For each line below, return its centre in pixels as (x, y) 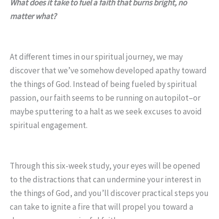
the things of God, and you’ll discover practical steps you (109, 193)
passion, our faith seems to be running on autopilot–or (105, 98)
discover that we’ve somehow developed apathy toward (108, 70)
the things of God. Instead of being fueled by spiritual (103, 84)
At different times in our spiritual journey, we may (96, 56)
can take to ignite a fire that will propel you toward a (101, 207)
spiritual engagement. (49, 125)
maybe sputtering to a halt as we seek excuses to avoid (106, 111)
